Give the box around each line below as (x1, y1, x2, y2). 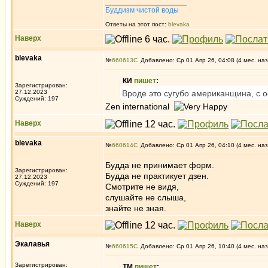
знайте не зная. (105, 203, 166, 213)
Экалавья (15, 240, 50, 248)
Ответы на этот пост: (105, 21, 168, 28)
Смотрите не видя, (105, 182, 179, 191)
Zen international (105, 102, 174, 111)
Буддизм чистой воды (105, 6, 179, 14)
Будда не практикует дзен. (105, 171, 209, 181)
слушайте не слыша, (105, 193, 186, 202)
